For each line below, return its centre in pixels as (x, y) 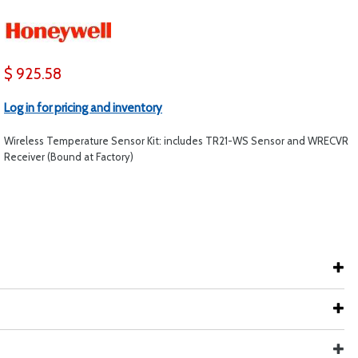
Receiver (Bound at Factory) (69, 157)
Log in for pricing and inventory (83, 108)
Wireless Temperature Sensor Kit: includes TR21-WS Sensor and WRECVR (176, 141)
